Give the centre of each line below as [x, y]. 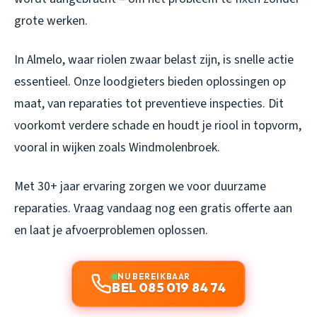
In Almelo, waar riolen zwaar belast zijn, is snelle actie [154, 60]
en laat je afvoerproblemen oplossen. [111, 231]
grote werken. [51, 21]
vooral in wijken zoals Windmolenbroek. [117, 148]
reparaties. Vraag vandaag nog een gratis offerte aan [153, 209]
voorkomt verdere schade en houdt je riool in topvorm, [158, 126]
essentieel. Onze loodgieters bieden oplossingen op [150, 82]
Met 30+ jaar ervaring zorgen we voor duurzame [140, 187]
